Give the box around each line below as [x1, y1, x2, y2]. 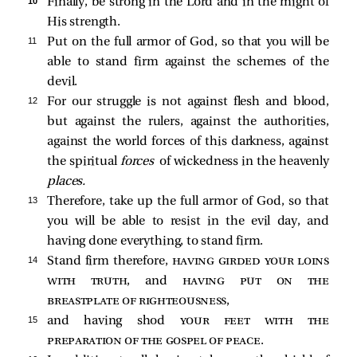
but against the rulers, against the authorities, [47, 116, 329, 129]
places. [47, 175, 86, 189]
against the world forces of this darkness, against [47, 135, 329, 149]
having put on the [182, 275, 329, 288]
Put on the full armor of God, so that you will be [47, 36, 329, 49]
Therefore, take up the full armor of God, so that [47, 195, 329, 209]
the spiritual [47, 155, 120, 169]
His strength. [47, 16, 120, 29]
